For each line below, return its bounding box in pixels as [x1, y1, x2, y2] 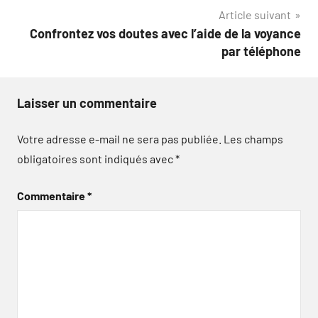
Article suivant [219, 8, 291, 21]
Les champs [224, 132, 283, 146]
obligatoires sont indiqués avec [17, 152, 175, 165]
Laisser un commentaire [17, 95, 157, 111]
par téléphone [221, 43, 301, 59]
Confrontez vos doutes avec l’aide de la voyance [30, 26, 301, 41]
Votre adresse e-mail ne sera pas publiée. [17, 132, 221, 146]
